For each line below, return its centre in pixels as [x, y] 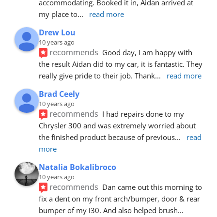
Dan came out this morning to [152, 187]
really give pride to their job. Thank [97, 75]
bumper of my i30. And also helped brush [108, 210]
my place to [58, 14]
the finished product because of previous [107, 137]
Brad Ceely [59, 94]
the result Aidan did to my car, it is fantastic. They [121, 64]
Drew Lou [57, 32]
